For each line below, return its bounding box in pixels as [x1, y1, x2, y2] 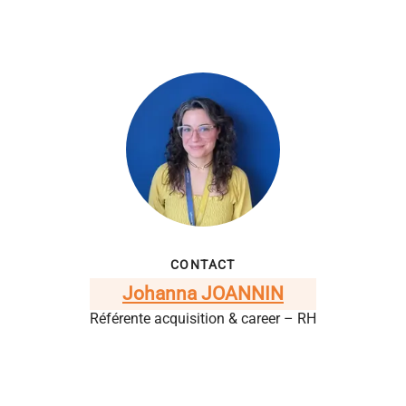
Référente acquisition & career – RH [90, 310, 316, 327]
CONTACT [170, 257, 236, 272]
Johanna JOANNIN [122, 283, 284, 304]
